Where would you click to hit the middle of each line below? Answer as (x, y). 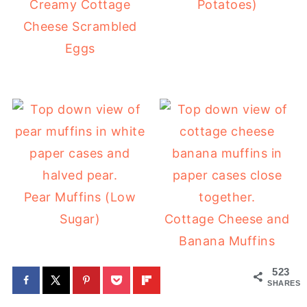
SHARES (284, 283)
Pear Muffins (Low (80, 197)
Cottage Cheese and (227, 219)
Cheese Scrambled (80, 26)
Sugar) (80, 219)
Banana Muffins (227, 241)
